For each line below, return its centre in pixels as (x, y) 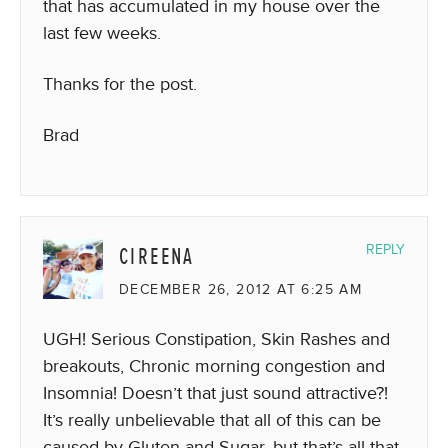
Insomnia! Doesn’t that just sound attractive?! (215, 393)
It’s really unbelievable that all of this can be (212, 420)
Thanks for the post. (120, 84)
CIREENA (157, 256)
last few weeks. (102, 33)
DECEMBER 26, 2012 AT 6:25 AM (241, 289)
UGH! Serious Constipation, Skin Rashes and (216, 339)
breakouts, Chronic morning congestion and (214, 366)
